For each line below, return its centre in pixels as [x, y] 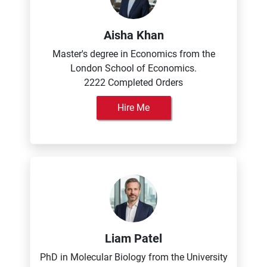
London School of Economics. [133, 68]
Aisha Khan [133, 35]
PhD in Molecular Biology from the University [133, 257]
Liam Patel [133, 238]
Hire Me [133, 108]
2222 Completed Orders [133, 83]
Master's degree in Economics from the [133, 54]
